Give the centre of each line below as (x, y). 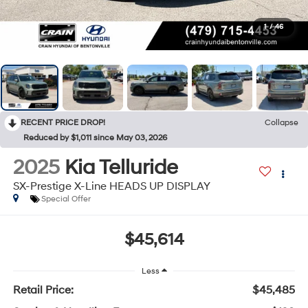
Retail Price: (43, 290)
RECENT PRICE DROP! (63, 122)
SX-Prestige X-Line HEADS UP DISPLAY (111, 186)
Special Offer (66, 199)
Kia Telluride (121, 167)
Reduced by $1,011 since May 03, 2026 (95, 137)
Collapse (282, 122)
